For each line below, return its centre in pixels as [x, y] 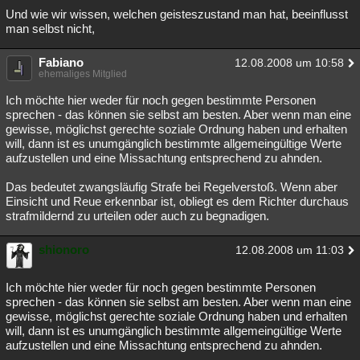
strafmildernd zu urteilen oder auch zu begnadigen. [137, 216]
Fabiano [61, 62]
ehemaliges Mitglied [83, 74]
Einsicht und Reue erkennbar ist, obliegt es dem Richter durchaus [177, 201]
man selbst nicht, [50, 29]
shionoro [64, 250]
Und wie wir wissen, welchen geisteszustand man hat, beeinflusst [177, 14]
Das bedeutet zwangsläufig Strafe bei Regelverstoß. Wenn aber [172, 187]
